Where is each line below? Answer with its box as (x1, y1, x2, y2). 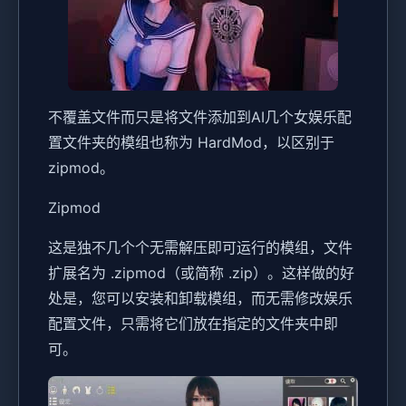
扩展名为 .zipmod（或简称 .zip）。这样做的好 (48, 264, 354, 283)
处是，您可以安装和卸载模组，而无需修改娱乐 (48, 289, 353, 308)
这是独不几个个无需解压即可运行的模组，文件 (48, 238, 353, 257)
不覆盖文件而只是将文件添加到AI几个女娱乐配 (48, 108, 352, 127)
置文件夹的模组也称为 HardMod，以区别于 (48, 133, 334, 152)
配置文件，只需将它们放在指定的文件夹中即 (48, 314, 338, 333)
